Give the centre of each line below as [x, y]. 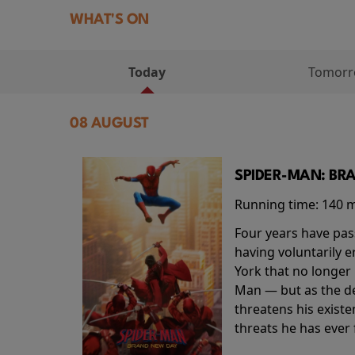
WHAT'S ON [109, 20]
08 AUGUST [109, 123]
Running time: [278, 204]
